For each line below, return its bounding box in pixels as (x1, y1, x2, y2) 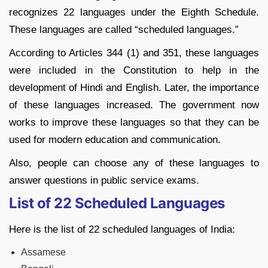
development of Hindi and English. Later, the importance (9, 81, 259, 93)
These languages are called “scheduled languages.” (9, 23, 239, 35)
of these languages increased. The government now (9, 99, 259, 111)
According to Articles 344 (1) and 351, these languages (9, 47, 259, 59)
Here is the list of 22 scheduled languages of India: (9, 223, 235, 235)
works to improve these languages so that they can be (9, 116, 259, 128)
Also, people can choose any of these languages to (9, 157, 259, 169)
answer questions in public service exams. (9, 174, 199, 186)
